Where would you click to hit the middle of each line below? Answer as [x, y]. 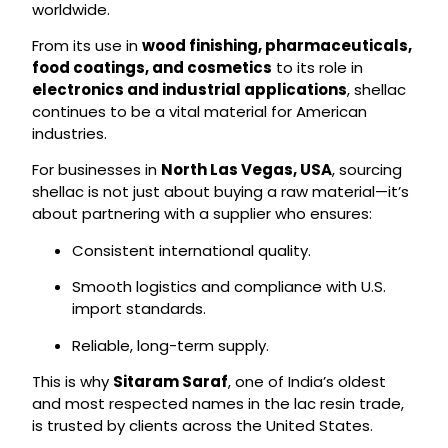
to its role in [317, 68]
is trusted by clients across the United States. [202, 426]
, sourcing [366, 170]
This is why [72, 382]
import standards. [138, 309]
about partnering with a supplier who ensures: [201, 214]
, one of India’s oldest [306, 382]
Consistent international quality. [191, 250]
